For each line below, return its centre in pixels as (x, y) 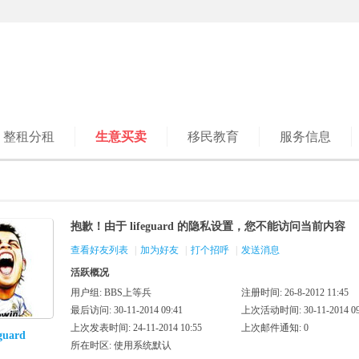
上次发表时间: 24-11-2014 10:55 (136, 328)
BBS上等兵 (128, 292)
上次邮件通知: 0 (275, 328)
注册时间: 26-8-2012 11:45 (295, 292)
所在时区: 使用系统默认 (121, 345)
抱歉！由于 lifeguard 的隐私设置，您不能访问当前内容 (208, 226)
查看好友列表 (99, 250)
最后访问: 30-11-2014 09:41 (127, 310)
